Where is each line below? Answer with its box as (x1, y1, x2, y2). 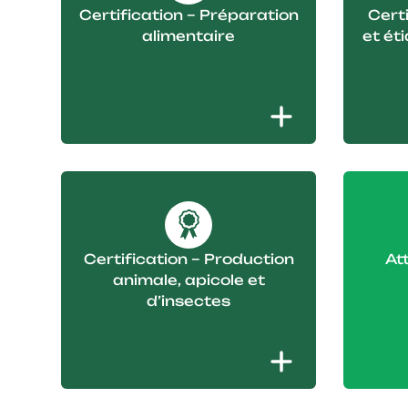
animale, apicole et (112, 271, 265, 290)
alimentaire (142, 26, 236, 45)
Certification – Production (83, 250, 294, 269)
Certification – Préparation (78, 5, 299, 24)
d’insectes (147, 292, 231, 311)
